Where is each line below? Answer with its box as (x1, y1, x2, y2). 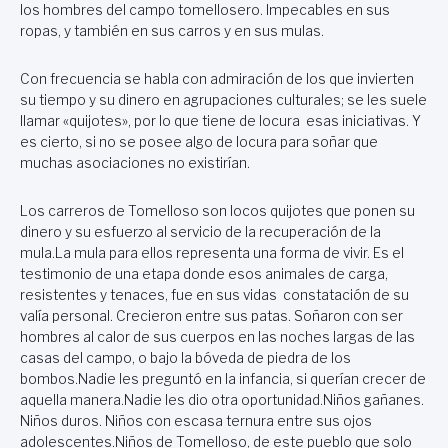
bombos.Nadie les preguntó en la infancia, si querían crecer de (20, 371, 426, 388)
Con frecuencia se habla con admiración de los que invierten (20, 70, 414, 87)
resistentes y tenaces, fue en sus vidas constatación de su (20, 287, 409, 304)
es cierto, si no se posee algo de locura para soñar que (20, 133, 378, 150)
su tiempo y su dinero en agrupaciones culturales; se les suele (20, 91, 427, 108)
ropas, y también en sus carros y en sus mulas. (20, 22, 324, 39)
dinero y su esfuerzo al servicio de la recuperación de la (20, 224, 381, 241)
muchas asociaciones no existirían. (20, 154, 250, 171)
